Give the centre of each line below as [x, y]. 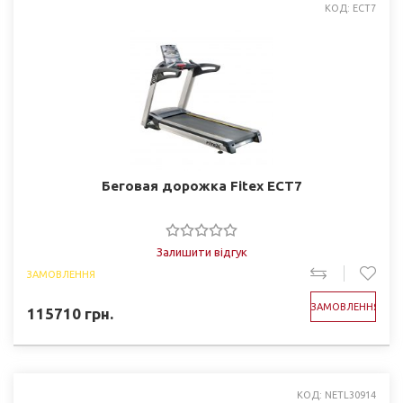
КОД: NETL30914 [336, 395]
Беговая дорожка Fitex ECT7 [201, 186]
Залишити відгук [201, 252]
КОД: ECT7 [350, 8]
